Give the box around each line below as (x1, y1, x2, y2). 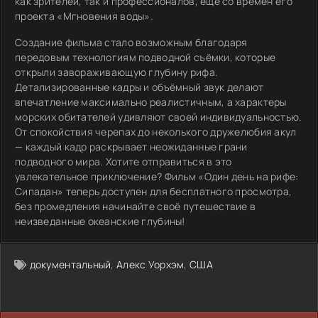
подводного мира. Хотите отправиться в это (15, 155, 232, 168)
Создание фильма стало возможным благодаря (15, 35, 248, 49)
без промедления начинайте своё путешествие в (15, 199, 256, 213)
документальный (29, 258, 111, 271)
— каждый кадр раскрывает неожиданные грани (15, 140, 248, 153)
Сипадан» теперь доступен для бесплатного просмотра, (15, 185, 292, 198)
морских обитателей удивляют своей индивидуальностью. (15, 110, 302, 124)
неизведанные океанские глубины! (15, 214, 185, 228)
